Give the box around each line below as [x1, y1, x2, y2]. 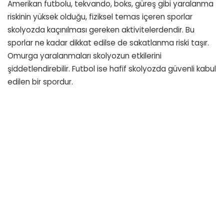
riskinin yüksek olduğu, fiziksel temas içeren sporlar [7, 11, 192, 22]
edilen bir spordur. [7, 76, 73, 87]
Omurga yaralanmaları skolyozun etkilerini [7, 50, 161, 61]
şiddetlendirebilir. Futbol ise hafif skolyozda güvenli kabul [7, 63, 216, 74]
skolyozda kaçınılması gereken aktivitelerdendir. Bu [7, 24, 194, 35]
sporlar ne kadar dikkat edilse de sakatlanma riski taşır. [7, 37, 209, 48]
